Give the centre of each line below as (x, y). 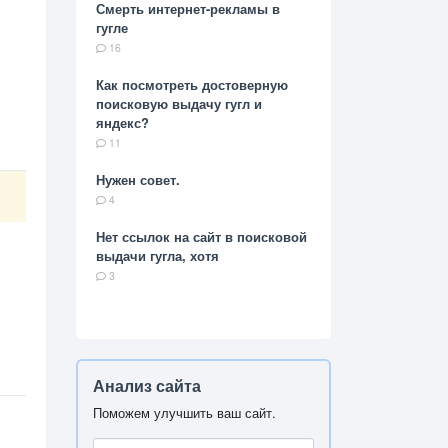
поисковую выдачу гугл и (179, 104)
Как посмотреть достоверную (192, 85)
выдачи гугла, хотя (157, 256)
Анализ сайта (147, 386)
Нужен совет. (138, 180)
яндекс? (122, 123)
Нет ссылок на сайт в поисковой (201, 237)
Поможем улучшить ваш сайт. (184, 413)
